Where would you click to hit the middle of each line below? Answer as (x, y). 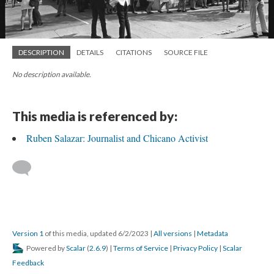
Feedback (28, 262)
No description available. (52, 74)
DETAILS (90, 52)
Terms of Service (141, 248)
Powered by (46, 248)
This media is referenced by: (95, 116)
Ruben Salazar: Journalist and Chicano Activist (117, 138)
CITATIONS (134, 52)
